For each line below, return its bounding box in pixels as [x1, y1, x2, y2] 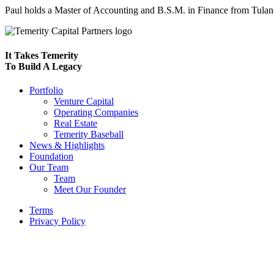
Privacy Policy [29, 215, 86, 226]
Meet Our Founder [54, 183, 126, 194]
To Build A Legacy [5, 61, 82, 72]
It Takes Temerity [5, 50, 78, 61]
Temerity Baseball [54, 128, 124, 139]
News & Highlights [29, 139, 105, 150]
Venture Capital [54, 95, 114, 106]
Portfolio [29, 84, 63, 95]
